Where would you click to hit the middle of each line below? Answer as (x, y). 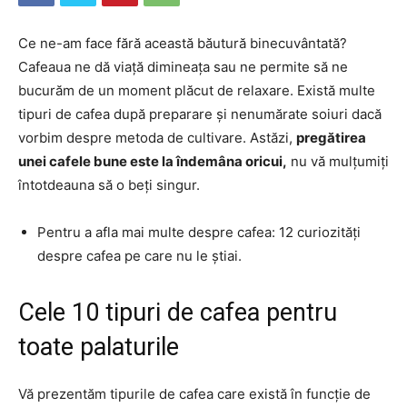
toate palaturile (99, 347)
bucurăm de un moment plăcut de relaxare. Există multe (197, 90)
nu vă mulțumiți (338, 161)
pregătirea (331, 138)
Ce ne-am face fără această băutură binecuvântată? (183, 43)
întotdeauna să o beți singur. (109, 185)
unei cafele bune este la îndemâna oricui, (153, 161)
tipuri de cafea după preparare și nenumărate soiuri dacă (200, 114)
